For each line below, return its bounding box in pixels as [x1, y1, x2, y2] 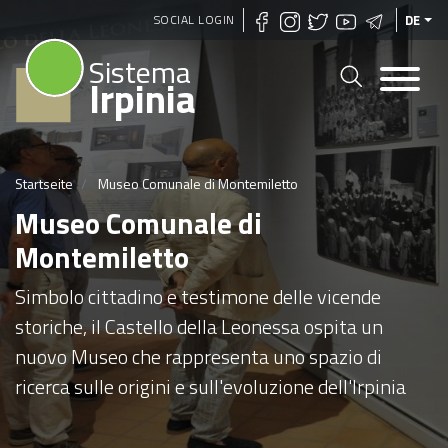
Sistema [89, 49, 191, 95]
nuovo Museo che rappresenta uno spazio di [15, 340, 382, 372]
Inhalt [224, 49, 262, 73]
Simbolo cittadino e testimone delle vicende [15, 280, 381, 312]
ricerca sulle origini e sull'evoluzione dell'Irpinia [15, 370, 406, 402]
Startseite [15, 172, 73, 194]
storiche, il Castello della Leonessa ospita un [15, 310, 383, 342]
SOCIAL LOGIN [153, 10, 235, 29]
